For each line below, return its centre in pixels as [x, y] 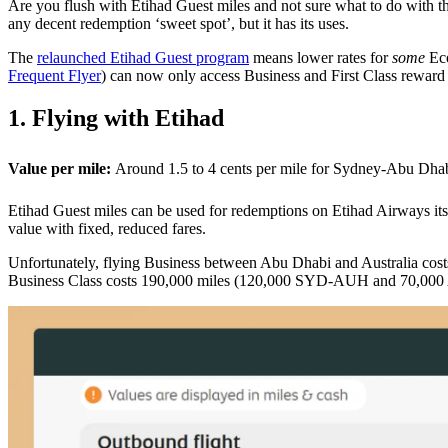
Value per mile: [61, 168]
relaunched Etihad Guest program [143, 57]
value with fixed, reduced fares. [107, 228]
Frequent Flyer [54, 75]
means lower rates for [320, 57]
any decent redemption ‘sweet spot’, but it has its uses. [178, 23]
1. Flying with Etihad [116, 117]
